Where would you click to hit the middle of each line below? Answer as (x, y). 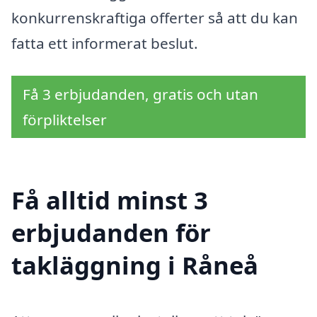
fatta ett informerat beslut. (105, 44)
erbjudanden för (111, 232)
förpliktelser (65, 119)
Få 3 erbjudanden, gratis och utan (140, 94)
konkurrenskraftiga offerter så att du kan (155, 18)
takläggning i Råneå (135, 265)
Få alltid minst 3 (110, 200)
